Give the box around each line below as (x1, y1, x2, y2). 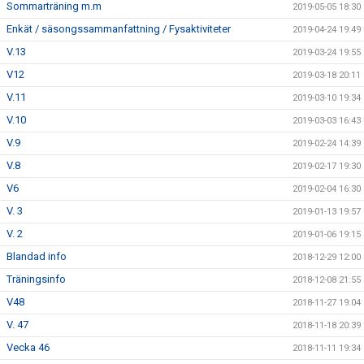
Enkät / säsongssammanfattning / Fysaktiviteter (6, 23, 231, 35)
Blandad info (6, 250, 67, 262)
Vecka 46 (6, 341, 50, 353)
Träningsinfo (6, 273, 66, 285)
